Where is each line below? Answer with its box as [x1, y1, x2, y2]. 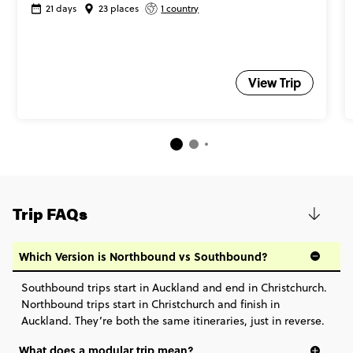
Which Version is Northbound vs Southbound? [19, 247, 268, 264]
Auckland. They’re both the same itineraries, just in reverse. [20, 313, 325, 329]
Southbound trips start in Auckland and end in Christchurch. [20, 280, 327, 296]
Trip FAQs [13, 201, 87, 225]
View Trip [248, 72, 302, 91]
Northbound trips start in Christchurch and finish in [20, 296, 280, 313]
